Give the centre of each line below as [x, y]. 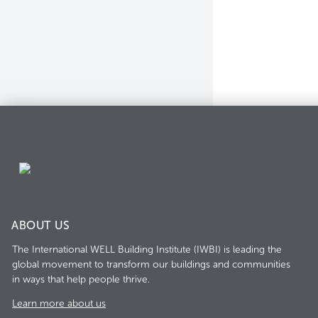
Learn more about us [59, 303]
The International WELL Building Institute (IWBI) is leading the [147, 250]
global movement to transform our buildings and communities [151, 264]
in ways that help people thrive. [81, 279]
